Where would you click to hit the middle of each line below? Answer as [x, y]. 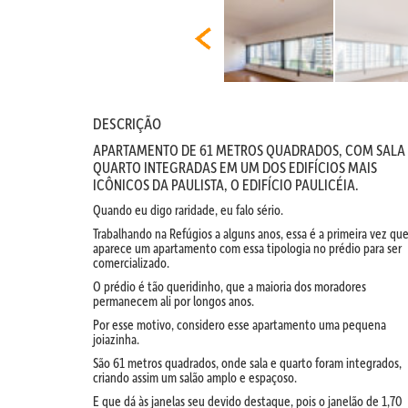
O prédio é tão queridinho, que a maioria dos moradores [229, 286]
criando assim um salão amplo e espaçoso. [195, 377]
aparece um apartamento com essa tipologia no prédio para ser [247, 248]
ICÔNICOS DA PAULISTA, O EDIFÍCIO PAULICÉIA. [226, 184]
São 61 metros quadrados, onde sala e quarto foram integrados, [247, 363]
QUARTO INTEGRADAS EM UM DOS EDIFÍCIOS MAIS [235, 167]
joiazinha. [116, 339]
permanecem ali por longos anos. [173, 301]
